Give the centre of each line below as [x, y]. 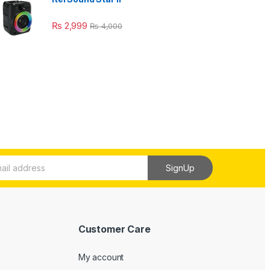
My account [101, 257]
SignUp [181, 168]
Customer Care [114, 229]
